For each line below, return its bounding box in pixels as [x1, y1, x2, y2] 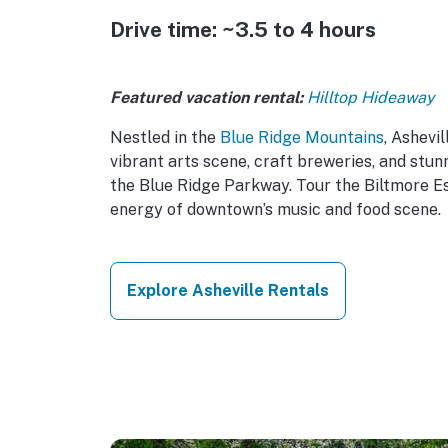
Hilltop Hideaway [307, 88, 435, 108]
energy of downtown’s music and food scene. [110, 200, 441, 220]
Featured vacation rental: [110, 88, 303, 108]
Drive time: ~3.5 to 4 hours [110, 17, 376, 43]
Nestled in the [110, 128, 220, 148]
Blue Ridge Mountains [220, 128, 384, 148]
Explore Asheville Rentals [127, 281, 329, 301]
